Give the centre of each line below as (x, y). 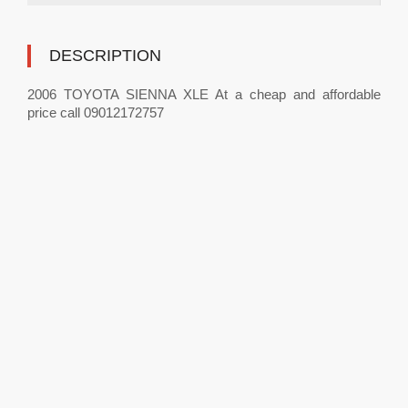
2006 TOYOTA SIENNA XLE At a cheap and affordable (204, 94)
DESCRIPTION (105, 56)
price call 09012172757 (96, 112)
